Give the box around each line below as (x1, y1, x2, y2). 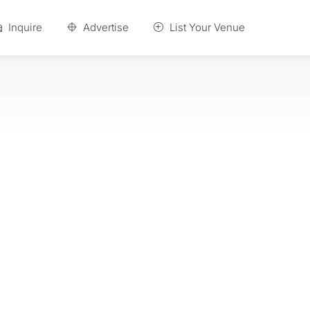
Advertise (80, 21, 129, 34)
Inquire (5, 21, 42, 34)
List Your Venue (166, 21, 245, 34)
